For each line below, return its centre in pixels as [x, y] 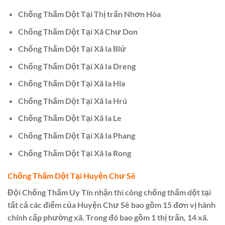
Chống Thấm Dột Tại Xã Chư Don [78, 31]
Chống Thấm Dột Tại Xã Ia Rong [74, 153]
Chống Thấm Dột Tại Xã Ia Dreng [77, 66]
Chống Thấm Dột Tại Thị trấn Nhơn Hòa [89, 14]
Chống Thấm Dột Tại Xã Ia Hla [71, 83]
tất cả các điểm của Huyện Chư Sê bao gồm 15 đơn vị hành [111, 205]
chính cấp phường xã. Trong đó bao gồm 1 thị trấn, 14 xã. [108, 217]
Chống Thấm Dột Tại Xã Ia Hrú [72, 100]
